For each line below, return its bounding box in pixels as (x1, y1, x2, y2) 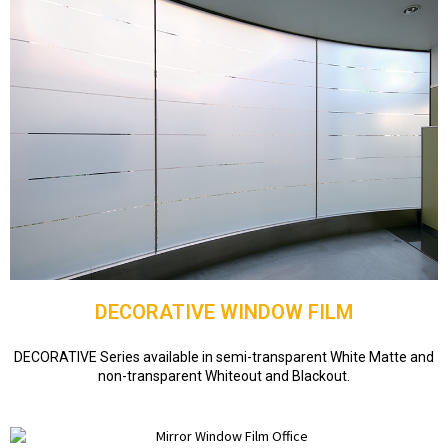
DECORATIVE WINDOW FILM (95, 299, 353, 324)
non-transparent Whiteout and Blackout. (98, 367, 350, 384)
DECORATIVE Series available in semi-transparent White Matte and (14, 348, 434, 365)
